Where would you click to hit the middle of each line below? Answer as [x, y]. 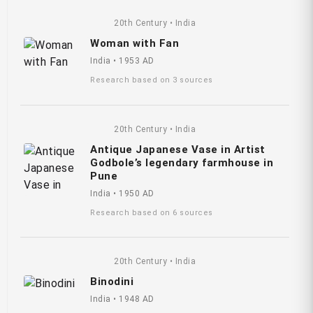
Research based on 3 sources [152, 80]
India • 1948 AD [122, 299]
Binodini [112, 282]
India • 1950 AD [122, 193]
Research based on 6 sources [152, 212]
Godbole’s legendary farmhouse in [182, 162]
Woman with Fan [134, 44]
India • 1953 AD [122, 61]
